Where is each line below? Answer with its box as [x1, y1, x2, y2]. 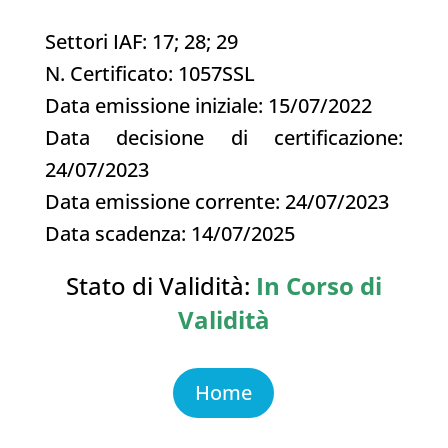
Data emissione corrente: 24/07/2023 [44, 187, 389, 215]
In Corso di [255, 268, 382, 302]
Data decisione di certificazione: [44, 123, 404, 151]
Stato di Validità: [65, 268, 250, 302]
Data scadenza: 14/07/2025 [44, 219, 295, 247]
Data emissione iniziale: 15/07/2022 [44, 91, 372, 119]
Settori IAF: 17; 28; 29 [44, 27, 238, 55]
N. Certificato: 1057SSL [44, 59, 255, 87]
